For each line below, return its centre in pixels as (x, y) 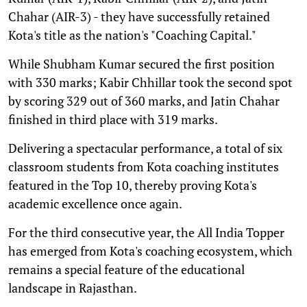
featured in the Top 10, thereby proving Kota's (133, 185)
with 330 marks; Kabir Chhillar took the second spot (150, 82)
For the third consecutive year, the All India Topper (146, 232)
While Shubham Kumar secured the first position (142, 63)
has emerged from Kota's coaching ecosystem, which (150, 250)
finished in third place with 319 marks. (113, 119)
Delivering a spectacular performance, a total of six (145, 148)
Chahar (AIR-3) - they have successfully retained (139, 16)
